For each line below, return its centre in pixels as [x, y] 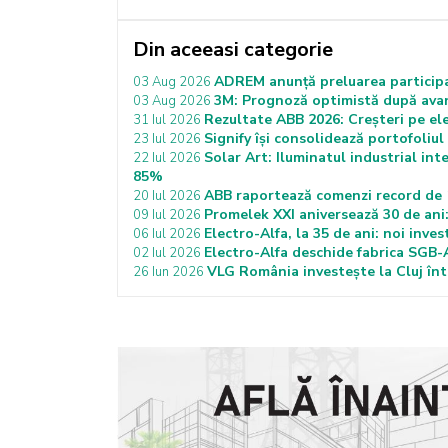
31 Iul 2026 [168, 120]
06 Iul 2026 [168, 234]
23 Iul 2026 [168, 139]
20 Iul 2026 [168, 196]
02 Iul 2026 [168, 253]
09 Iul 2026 [168, 215]
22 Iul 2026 [168, 158]
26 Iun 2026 [170, 272]
